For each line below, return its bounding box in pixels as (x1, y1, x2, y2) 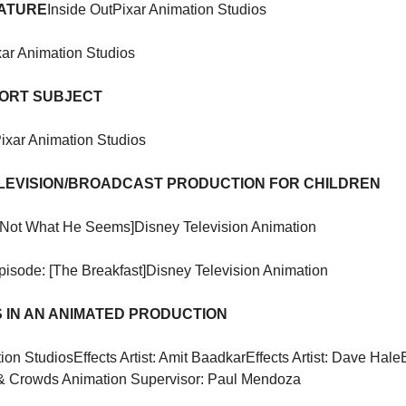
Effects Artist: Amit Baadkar (73, 350, 246, 366)
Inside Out (47, 2, 112, 18)
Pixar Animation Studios (112, 2, 266, 18)
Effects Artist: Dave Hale (246, 350, 401, 366)
